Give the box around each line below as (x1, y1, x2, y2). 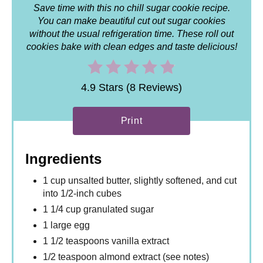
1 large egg (43, 220, 90, 231)
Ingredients (25, 151, 102, 167)
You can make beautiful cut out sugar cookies (38, 16, 225, 26)
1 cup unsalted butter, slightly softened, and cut (43, 176, 237, 186)
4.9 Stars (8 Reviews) (81, 82, 182, 94)
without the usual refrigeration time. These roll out (29, 29, 234, 39)
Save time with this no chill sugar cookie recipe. (33, 3, 230, 14)
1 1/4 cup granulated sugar (43, 204, 154, 215)
